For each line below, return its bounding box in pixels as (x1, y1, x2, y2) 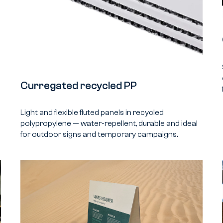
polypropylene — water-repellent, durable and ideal (20, 119, 198, 128)
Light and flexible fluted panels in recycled (20, 108, 164, 117)
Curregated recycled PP (20, 79, 137, 92)
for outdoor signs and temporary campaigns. (20, 130, 178, 139)
